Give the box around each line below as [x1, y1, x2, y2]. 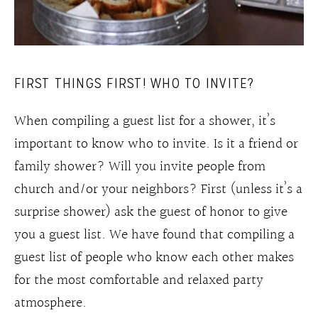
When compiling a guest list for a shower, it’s [14, 109, 275, 133]
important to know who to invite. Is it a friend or [14, 132, 298, 155]
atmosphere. [14, 291, 94, 314]
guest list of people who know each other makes [14, 246, 294, 269]
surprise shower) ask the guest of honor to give [14, 200, 287, 224]
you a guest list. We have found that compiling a [14, 223, 295, 246]
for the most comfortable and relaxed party [14, 268, 263, 292]
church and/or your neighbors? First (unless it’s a [14, 177, 302, 201]
